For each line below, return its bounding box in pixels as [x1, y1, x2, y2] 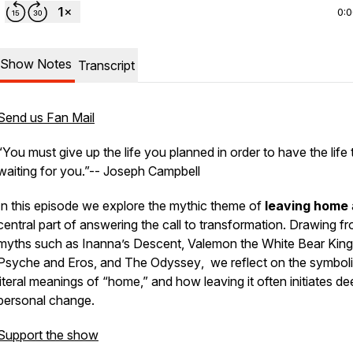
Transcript [78, 58, 135, 73]
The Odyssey [124, 255, 201, 270]
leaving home [265, 198, 348, 214]
